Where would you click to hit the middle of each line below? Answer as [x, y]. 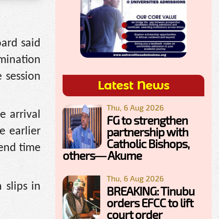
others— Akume [102, 155]
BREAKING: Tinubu [151, 191]
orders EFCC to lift [150, 202]
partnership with [147, 131]
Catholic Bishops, [148, 143]
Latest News [133, 85]
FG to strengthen [147, 120]
